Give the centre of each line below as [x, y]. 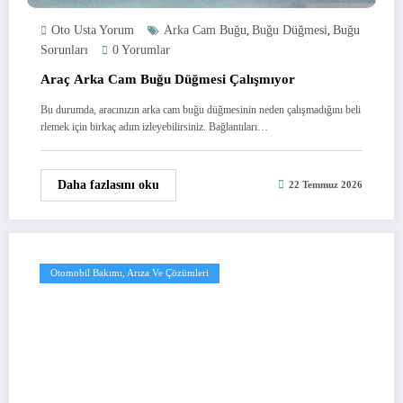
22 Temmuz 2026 [326, 185]
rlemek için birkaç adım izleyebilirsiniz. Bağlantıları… [154, 126]
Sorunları [64, 49]
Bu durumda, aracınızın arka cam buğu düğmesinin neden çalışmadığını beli [201, 109]
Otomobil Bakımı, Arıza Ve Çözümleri [130, 273]
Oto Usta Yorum [93, 30]
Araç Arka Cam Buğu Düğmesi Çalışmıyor [168, 79]
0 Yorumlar [141, 49]
